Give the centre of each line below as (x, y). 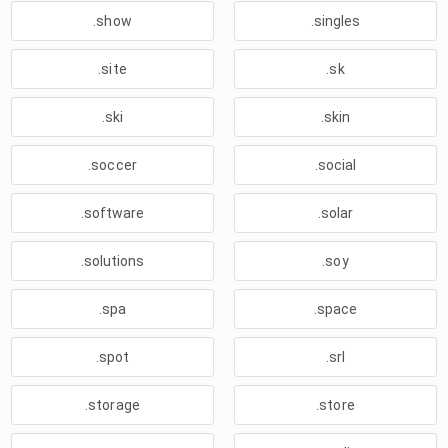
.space (335, 309)
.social (335, 165)
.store (335, 405)
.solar (335, 213)
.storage (112, 405)
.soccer (112, 165)
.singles (335, 21)
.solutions (112, 261)
